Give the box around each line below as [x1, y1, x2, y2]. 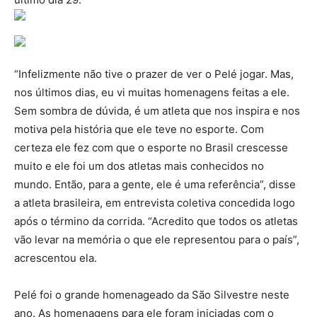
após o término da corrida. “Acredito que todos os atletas [14, 214, 298, 229]
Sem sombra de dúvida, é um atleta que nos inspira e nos [14, 104, 300, 118]
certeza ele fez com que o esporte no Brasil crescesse [14, 141, 288, 155]
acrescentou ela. [14, 251, 97, 265]
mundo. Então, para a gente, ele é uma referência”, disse [14, 178, 296, 192]
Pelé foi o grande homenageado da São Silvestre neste [14, 288, 289, 302]
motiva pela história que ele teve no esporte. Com [14, 122, 264, 137]
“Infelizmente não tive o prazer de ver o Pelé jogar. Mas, [14, 67, 294, 81]
